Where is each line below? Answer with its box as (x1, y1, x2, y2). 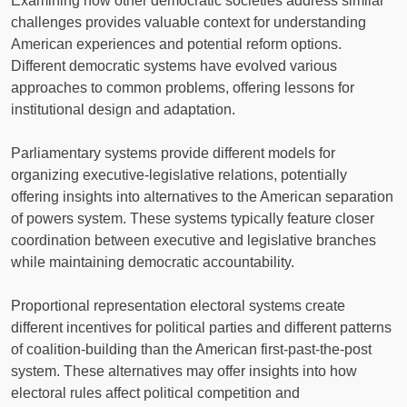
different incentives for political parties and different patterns (11, 319, 392, 335)
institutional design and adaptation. (11, 101, 235, 117)
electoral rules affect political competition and (11, 384, 300, 401)
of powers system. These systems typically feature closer (11, 210, 374, 226)
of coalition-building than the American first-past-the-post (11, 341, 372, 357)
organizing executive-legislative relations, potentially (11, 166, 347, 183)
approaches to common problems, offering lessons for (11, 79, 354, 95)
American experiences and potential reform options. (11, 35, 342, 52)
